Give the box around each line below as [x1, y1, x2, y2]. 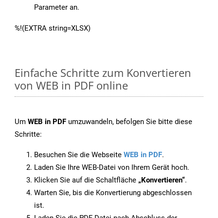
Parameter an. [34, 3, 79, 12]
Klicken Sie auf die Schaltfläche [34, 176, 138, 185]
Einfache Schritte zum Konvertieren [15, 65, 191, 80]
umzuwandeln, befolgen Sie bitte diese [66, 117, 192, 127]
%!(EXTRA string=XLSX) [15, 24, 91, 33]
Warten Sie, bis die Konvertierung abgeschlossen [34, 188, 192, 198]
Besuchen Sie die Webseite [34, 150, 124, 160]
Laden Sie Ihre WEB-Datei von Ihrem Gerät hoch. [34, 163, 189, 172]
